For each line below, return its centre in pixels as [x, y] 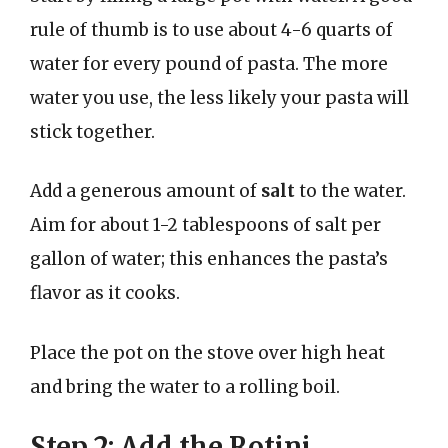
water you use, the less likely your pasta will [219, 97]
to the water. [350, 191]
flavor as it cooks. [105, 293]
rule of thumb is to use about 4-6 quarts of [211, 29]
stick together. [92, 131]
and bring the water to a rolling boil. [185, 386]
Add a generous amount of [145, 191]
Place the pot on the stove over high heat [207, 352]
